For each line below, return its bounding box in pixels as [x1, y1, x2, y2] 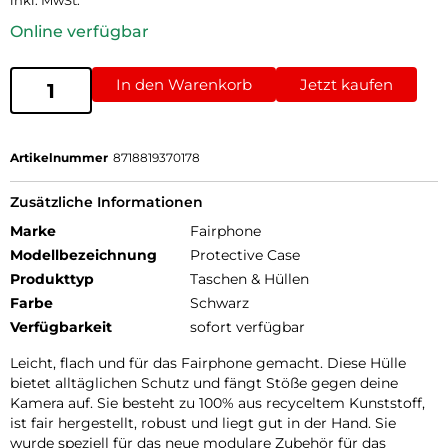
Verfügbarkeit [10, 318, 112, 337]
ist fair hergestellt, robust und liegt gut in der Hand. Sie [10, 414, 396, 433]
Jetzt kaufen [300, 75, 393, 95]
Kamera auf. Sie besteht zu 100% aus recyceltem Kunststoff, [10, 394, 425, 413]
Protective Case [190, 246, 300, 265]
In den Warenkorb [116, 75, 252, 95]
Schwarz [190, 294, 249, 313]
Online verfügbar [10, 22, 149, 42]
